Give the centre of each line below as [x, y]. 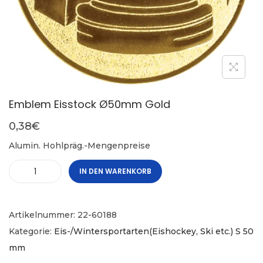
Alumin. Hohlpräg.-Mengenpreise [80, 146]
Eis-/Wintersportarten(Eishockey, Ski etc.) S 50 [154, 232]
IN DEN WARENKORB [115, 171]
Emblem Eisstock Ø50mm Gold [90, 104]
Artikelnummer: [43, 215]
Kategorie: [31, 232]
